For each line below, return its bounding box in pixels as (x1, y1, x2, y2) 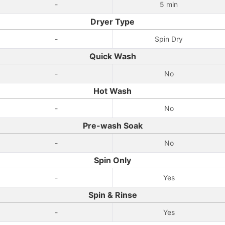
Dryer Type (90, 17, 135, 27)
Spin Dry (155, 35, 183, 43)
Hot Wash (93, 86, 132, 96)
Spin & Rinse (88, 190, 137, 200)
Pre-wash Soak (82, 121, 143, 131)
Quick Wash (89, 51, 136, 61)
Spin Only (94, 155, 131, 165)
